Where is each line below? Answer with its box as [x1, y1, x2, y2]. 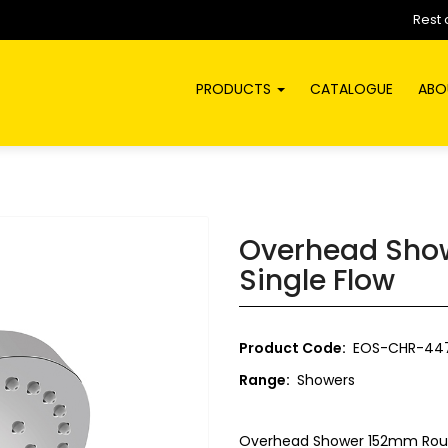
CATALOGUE [310, 79, 393, 99]
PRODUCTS [196, 79, 275, 99]
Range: [239, 370, 290, 390]
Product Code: [239, 338, 346, 358]
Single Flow [239, 261, 395, 300]
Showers [297, 370, 355, 390]
